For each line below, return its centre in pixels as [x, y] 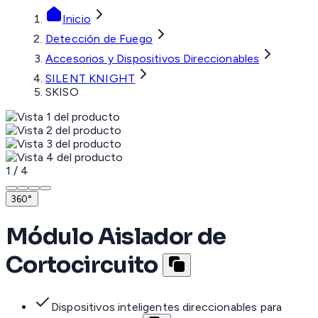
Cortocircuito [82, 264]
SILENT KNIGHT [91, 79]
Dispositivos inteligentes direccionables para [167, 307]
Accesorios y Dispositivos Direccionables [153, 59]
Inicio [77, 19]
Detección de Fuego [99, 39]
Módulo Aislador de [116, 236]
